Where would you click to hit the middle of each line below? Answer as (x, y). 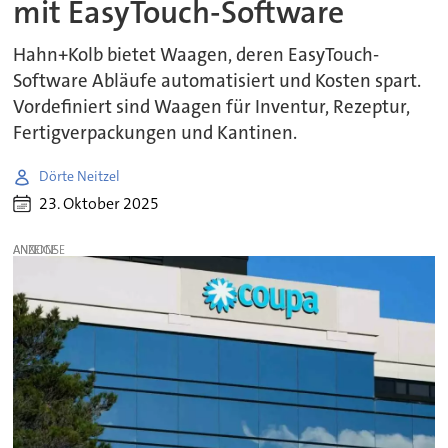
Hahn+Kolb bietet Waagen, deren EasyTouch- (196, 54)
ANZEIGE (35, 250)
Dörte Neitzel (80, 176)
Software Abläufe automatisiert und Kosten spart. (217, 80)
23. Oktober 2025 (99, 204)
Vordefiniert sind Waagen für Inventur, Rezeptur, (212, 106)
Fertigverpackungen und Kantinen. (155, 132)
